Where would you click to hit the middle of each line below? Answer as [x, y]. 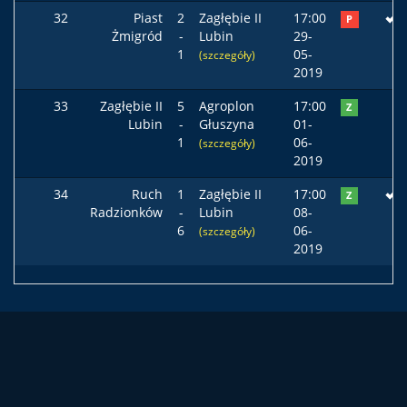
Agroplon [227, 106]
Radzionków [126, 212]
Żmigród [137, 36]
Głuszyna [227, 124]
